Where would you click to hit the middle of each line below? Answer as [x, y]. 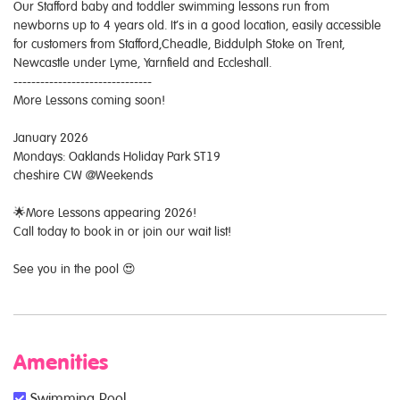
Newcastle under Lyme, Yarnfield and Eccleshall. [142, 62]
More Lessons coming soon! [89, 100]
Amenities [61, 362]
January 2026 [51, 137]
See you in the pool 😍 [75, 269]
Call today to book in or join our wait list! [122, 231]
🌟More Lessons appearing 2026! [105, 212]
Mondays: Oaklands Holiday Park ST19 [117, 156]
